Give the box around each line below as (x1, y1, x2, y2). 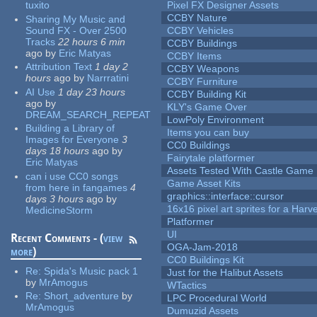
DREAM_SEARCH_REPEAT (25, 108, 151, 120)
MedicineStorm (25, 204, 93, 216)
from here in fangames (25, 181, 128, 193)
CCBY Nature (167, 12, 228, 24)
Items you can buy (167, 127, 250, 139)
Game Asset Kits (167, 178, 241, 190)
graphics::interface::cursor (167, 190, 284, 202)
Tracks (25, 35, 56, 47)
